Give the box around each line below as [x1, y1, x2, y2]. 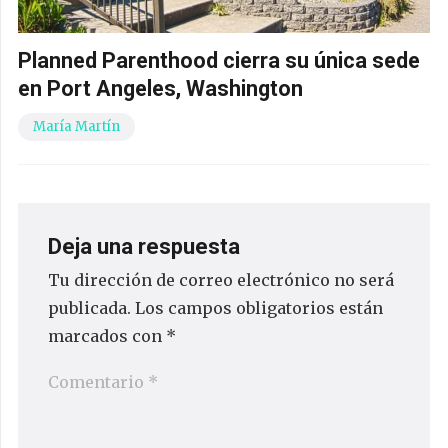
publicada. [48, 297, 131, 318]
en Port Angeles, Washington [18, 76, 303, 102]
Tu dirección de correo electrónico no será [48, 269, 394, 290]
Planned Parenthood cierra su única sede [18, 48, 420, 74]
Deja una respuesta [48, 233, 245, 259]
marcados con [48, 325, 166, 346]
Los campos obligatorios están [135, 297, 383, 318]
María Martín [33, 118, 120, 136]
